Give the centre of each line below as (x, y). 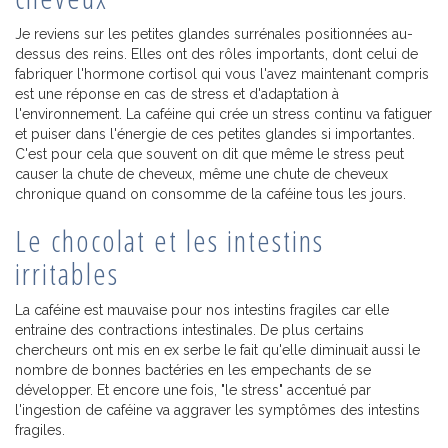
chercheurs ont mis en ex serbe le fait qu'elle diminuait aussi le (217, 349)
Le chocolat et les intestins (169, 240)
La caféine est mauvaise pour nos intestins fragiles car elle (202, 309)
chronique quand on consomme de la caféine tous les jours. (210, 193)
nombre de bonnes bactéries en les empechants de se (193, 369)
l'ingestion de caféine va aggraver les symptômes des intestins (217, 409)
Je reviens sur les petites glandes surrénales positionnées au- (214, 33)
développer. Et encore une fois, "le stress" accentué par (193, 389)
